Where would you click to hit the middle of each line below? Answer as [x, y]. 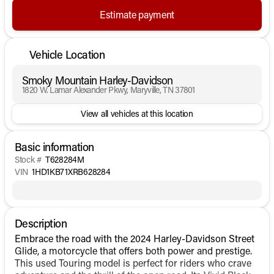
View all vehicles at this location [137, 113]
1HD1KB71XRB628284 [71, 171]
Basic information [54, 146]
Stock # [28, 159]
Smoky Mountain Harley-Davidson [97, 80]
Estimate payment [137, 14]
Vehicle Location [67, 54]
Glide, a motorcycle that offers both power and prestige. [133, 250]
